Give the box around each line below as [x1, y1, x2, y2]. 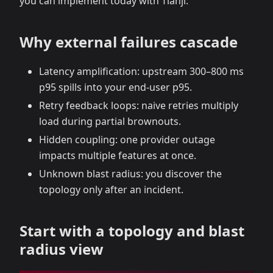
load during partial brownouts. [39, 115, 181, 128]
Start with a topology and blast [19, 221, 244, 241]
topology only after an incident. [39, 183, 183, 196]
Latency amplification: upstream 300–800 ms [39, 65, 244, 78]
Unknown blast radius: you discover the [39, 167, 222, 180]
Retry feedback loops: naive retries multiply [39, 99, 238, 112]
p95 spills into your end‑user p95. [39, 80, 192, 94]
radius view [19, 239, 104, 259]
